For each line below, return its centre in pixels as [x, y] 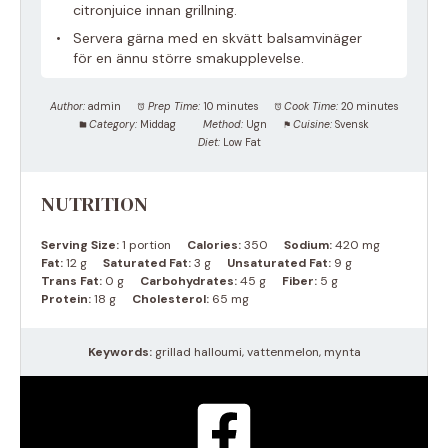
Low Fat [241, 143]
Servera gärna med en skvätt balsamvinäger [217, 38]
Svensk [352, 125]
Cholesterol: [170, 299]
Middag [158, 125]
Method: [222, 125]
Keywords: [119, 352]
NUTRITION [94, 204]
